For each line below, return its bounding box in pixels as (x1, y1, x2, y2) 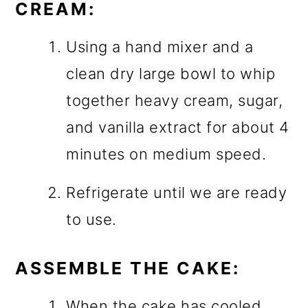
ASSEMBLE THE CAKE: (15, 257, 241, 278)
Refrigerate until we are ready (66, 183, 287, 201)
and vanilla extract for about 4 (66, 118, 289, 136)
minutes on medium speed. (66, 144, 267, 163)
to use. (66, 210, 117, 228)
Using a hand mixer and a (66, 37, 254, 56)
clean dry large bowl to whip (66, 64, 276, 82)
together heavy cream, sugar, (66, 91, 283, 109)
